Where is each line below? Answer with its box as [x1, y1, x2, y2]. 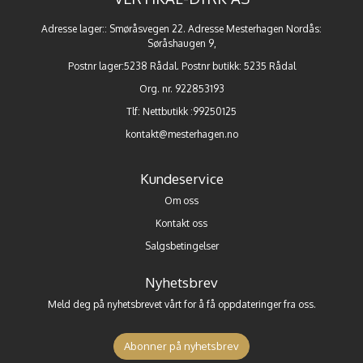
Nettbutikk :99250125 [143, 105, 237, 117]
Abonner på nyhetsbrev [124, 339, 239, 352]
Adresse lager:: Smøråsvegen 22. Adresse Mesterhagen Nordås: [41, 22, 322, 35]
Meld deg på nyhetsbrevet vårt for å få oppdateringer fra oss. [47, 297, 316, 310]
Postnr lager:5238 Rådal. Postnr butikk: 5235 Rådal [67, 59, 296, 72]
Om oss [164, 194, 199, 207]
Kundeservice [139, 169, 224, 187]
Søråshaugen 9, [147, 36, 216, 49]
